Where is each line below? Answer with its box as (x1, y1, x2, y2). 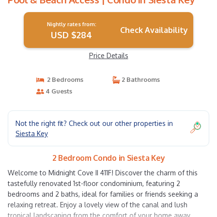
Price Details (89, 51, 128, 60)
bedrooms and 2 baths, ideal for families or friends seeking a (8, 190, 198, 198)
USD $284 (51, 30, 93, 40)
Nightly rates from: (46, 21, 96, 28)
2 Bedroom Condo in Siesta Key (52, 153, 165, 163)
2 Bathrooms (120, 76, 160, 83)
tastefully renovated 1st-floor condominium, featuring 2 (8, 179, 180, 187)
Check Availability (120, 25, 188, 35)
